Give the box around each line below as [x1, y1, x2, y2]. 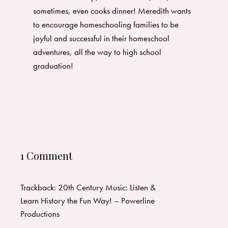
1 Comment [26, 148, 72, 162]
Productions [20, 208, 60, 219]
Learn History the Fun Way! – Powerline [20, 194, 155, 206]
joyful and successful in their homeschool [33, 33, 169, 44]
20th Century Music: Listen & [58, 181, 156, 193]
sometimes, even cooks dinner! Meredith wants [33, 5, 191, 17]
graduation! [33, 60, 73, 72]
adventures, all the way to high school [33, 46, 161, 58]
